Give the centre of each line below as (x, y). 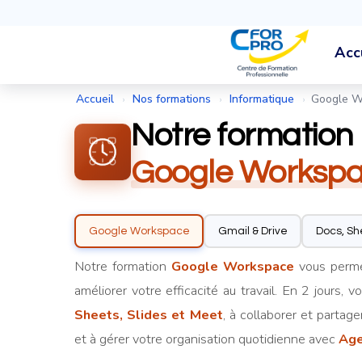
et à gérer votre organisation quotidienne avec (206, 339)
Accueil (95, 99)
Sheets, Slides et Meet (149, 315)
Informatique (262, 99)
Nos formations (172, 99)
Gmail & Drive (253, 231)
